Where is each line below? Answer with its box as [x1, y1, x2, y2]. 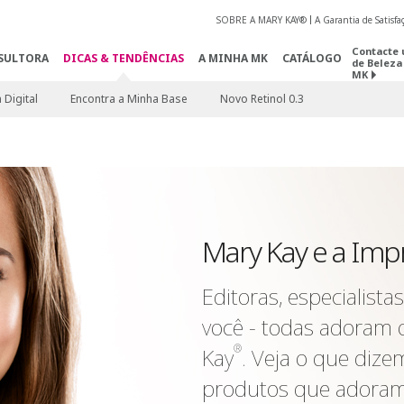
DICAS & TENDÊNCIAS [62, 50, 184, 66]
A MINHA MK [197, 50, 268, 66]
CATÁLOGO [281, 50, 342, 66]
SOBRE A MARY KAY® [216, 14, 307, 27]
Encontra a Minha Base [69, 91, 188, 106]
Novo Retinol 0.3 [219, 91, 304, 106]
